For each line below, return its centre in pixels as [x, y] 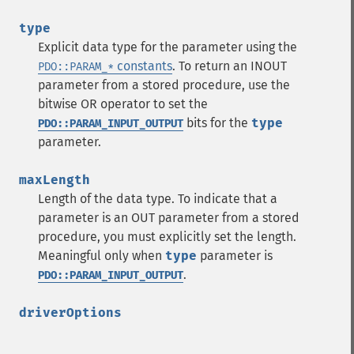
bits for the [217, 123]
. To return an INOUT [230, 66]
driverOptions [70, 313]
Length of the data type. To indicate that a [158, 199]
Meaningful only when [102, 256]
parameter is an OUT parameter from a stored [169, 218]
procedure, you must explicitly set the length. [167, 237]
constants [143, 66]
